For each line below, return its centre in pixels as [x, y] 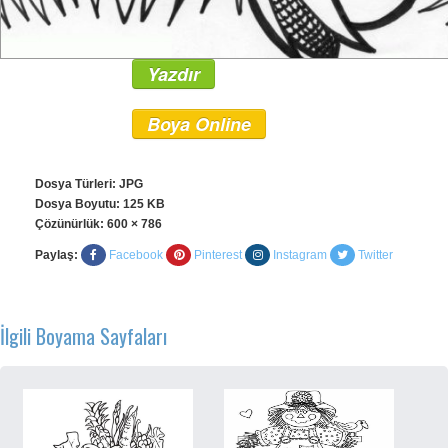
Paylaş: [56, 255]
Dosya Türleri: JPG [89, 184]
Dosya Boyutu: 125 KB [100, 204]
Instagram [300, 255]
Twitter [375, 255]
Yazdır [173, 74]
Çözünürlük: [71, 224]
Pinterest [218, 255]
